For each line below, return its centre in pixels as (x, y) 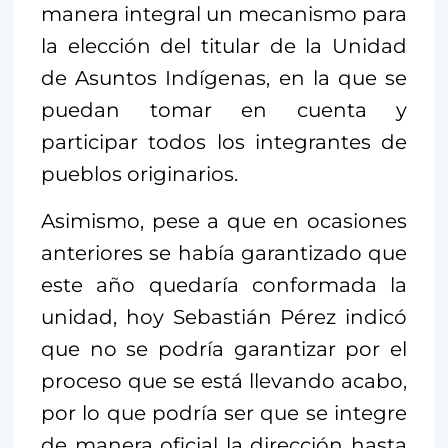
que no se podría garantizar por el (224, 348)
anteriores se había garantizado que (224, 252)
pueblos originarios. (139, 173)
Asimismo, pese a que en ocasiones (224, 220)
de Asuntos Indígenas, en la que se (224, 77)
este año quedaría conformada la (224, 284)
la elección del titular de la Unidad (224, 45)
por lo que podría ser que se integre (224, 412)
